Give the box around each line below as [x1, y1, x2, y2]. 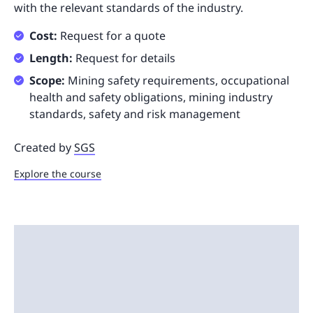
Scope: [29, 73, 68, 89]
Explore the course [14, 167, 101, 181]
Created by [14, 140, 74, 156]
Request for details [75, 50, 175, 66]
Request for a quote [60, 28, 166, 44]
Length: [29, 50, 75, 66]
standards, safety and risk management [29, 106, 240, 122]
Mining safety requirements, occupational [68, 73, 289, 89]
